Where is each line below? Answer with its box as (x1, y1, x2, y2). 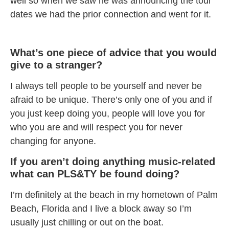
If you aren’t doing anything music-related (10, 156, 215, 168)
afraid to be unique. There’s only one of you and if (10, 95, 212, 105)
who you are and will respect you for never (10, 122, 182, 133)
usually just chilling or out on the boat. (10, 217, 164, 228)
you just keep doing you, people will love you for (10, 108, 205, 119)
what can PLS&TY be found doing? (10, 168, 179, 180)
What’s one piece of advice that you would (10, 47, 217, 59)
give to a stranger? (10, 59, 102, 71)
